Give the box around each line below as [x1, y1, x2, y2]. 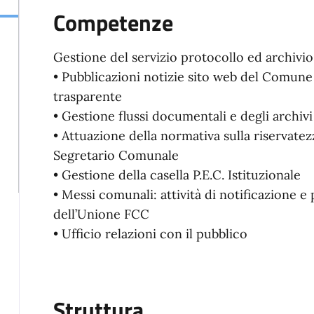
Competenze [53, 6, 173, 40]
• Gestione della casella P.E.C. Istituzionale [53, 167, 301, 184]
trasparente [53, 88, 122, 105]
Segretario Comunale [53, 147, 179, 164]
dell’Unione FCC [53, 206, 149, 223]
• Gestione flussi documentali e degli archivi [53, 108, 313, 125]
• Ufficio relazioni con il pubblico [53, 226, 247, 243]
